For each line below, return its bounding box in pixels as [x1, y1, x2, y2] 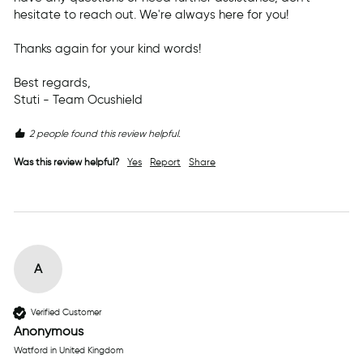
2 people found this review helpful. [29, 126, 181, 139]
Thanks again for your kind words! [14, 41, 201, 56]
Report [150, 155, 181, 168]
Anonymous [14, 322, 83, 339]
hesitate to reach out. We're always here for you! [14, 6, 288, 22]
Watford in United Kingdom [14, 344, 123, 356]
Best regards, [14, 75, 97, 90]
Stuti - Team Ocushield [14, 92, 143, 107]
